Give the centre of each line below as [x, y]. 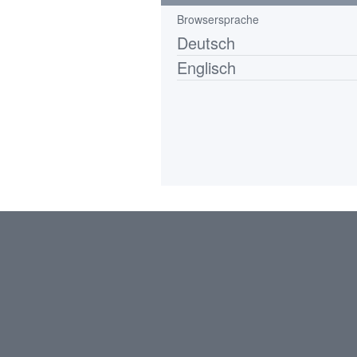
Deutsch [206, 43]
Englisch [206, 67]
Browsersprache [218, 19]
